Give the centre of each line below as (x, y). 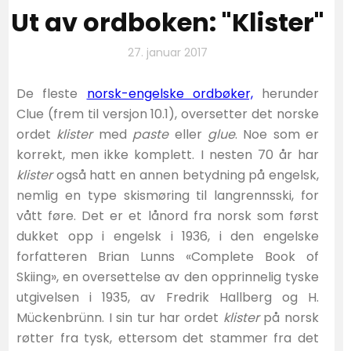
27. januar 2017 (168, 52)
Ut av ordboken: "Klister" (168, 22)
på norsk (289, 317)
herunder (286, 93)
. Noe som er (277, 134)
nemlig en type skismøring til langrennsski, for (168, 195)
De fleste (52, 93)
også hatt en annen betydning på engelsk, (186, 175)
